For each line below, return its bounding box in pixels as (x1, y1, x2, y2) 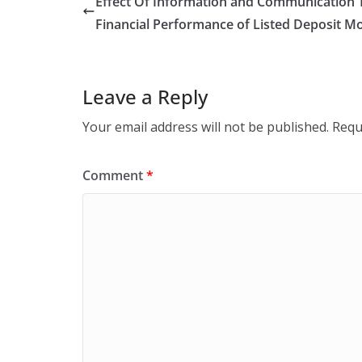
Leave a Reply (82, 83, 208, 110)
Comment (82, 166, 146, 184)
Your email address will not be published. (82, 118, 329, 136)
